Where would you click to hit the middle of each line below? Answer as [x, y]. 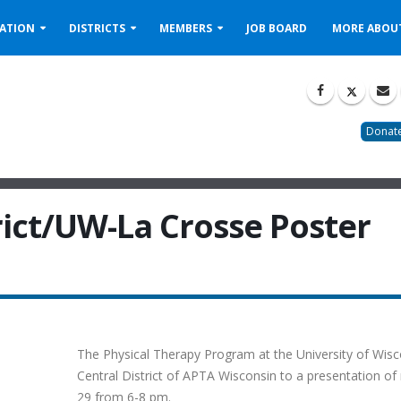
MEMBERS [186, 28]
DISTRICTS [97, 28]
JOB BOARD [277, 28]
